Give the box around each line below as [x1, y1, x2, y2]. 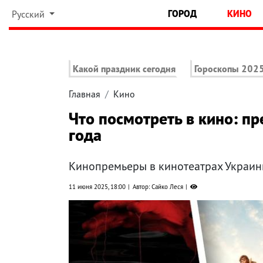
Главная [69, 88, 100, 100]
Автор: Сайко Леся [133, 183, 183, 191]
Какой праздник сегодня [73, 63, 176, 75]
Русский [11, 8, 47, 20]
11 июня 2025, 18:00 [69, 183, 126, 191]
